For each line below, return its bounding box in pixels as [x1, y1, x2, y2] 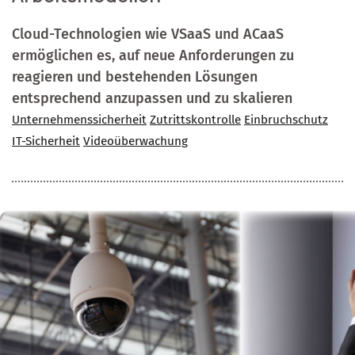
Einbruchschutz [244, 113, 328, 128]
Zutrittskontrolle [150, 113, 241, 128]
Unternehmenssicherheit [12, 113, 147, 128]
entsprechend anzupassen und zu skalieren [12, 90, 292, 108]
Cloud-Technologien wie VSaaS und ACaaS [12, 25, 284, 44]
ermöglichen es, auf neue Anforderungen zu [12, 47, 294, 65]
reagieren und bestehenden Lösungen [12, 68, 258, 86]
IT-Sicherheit [12, 134, 80, 149]
